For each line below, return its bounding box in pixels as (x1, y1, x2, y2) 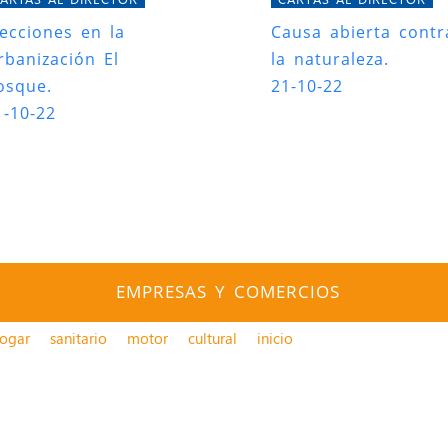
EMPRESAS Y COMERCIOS (116, 280, 340, 304)
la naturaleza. (271, 48, 389, 71)
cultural (188, 328, 238, 349)
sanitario (50, 328, 108, 349)
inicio (257, 328, 294, 349)
